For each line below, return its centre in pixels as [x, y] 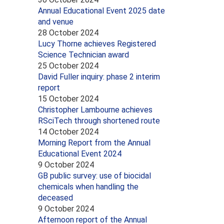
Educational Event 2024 [80, 153]
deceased [55, 197]
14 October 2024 [68, 131]
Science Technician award [83, 54]
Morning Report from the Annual [94, 142]
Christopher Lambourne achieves [95, 109]
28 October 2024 [68, 32]
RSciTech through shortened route [99, 120]
